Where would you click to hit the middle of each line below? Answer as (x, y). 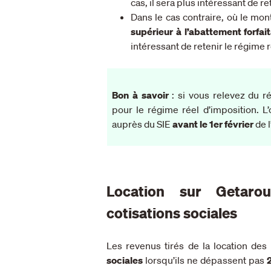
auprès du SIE (142, 124)
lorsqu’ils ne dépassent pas (205, 260)
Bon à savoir (140, 95)
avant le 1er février (213, 124)
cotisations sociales (173, 213)
